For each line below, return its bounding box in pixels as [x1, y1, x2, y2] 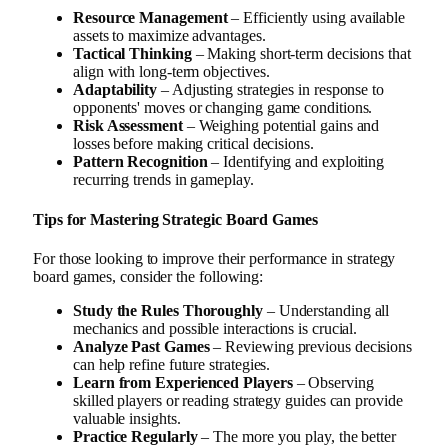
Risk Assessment [73, 117, 183, 135]
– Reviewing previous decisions [209, 337, 413, 355]
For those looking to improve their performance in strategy [33, 249, 396, 267]
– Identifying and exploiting [207, 153, 385, 171]
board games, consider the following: [33, 267, 264, 285]
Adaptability [73, 81, 158, 99]
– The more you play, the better [197, 427, 397, 445]
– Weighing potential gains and [182, 117, 380, 135]
